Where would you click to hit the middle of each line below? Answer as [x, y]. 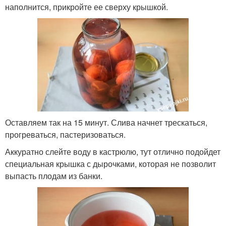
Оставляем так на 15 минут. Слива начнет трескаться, [106, 123]
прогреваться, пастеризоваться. [65, 135]
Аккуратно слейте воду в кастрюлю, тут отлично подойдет [113, 152]
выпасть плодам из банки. [54, 176]
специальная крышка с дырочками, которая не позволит [110, 164]
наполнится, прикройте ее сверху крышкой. [87, 7]
